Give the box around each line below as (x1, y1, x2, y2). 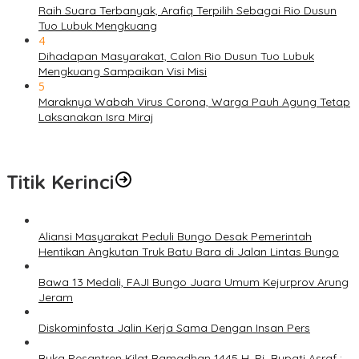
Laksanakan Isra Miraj (38, 110, 154, 125)
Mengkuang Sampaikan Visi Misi (38, 64, 207, 79)
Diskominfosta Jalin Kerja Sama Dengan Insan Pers (38, 321, 310, 336)
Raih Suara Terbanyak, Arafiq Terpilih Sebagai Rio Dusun (38, 3, 337, 18)
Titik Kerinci (6, 170, 114, 195)
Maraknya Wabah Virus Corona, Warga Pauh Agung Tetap (38, 95, 350, 110)
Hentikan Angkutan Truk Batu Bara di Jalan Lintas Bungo (38, 244, 339, 260)
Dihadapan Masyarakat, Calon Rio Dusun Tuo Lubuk (38, 49, 314, 64)
